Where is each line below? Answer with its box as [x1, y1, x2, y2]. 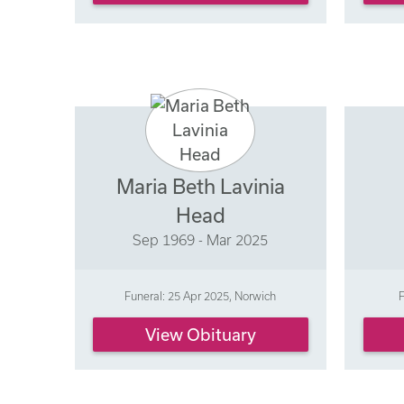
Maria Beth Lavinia [115, 175, 285, 198]
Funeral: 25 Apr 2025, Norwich [124, 289, 277, 303]
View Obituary [144, 324, 256, 344]
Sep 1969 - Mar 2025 [133, 232, 269, 249]
